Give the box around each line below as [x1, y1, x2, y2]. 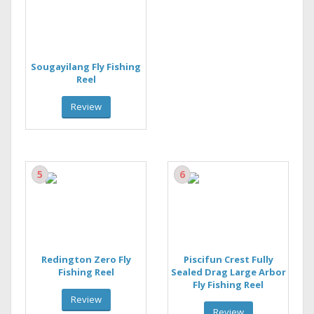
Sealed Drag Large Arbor [170, 265, 286, 278]
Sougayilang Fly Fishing [31, 60, 141, 73]
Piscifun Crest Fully [183, 252, 273, 266]
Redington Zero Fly [41, 252, 131, 266]
